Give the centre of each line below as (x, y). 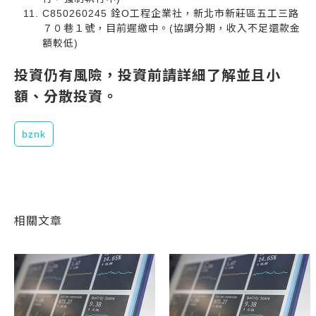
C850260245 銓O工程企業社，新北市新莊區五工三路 (171, 13)
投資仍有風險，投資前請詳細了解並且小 (147, 75)
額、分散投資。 (66, 96)
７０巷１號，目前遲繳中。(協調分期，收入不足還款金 (171, 28)
